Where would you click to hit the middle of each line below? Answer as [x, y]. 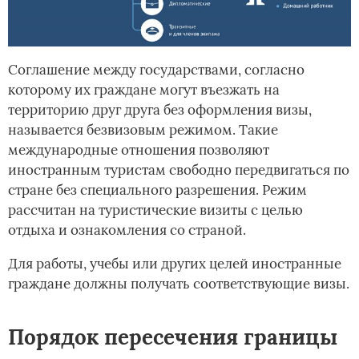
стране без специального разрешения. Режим [157, 190]
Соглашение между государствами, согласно [156, 69]
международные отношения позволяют [139, 149]
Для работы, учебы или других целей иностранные [175, 263]
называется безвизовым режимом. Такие [143, 129]
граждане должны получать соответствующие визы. [179, 283]
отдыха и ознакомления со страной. [127, 230]
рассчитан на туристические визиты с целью [155, 210]
